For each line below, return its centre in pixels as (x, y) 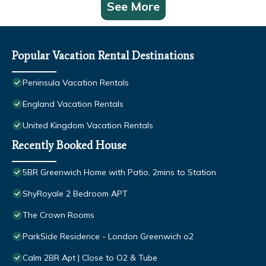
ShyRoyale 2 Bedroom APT (75, 194)
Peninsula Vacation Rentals (76, 83)
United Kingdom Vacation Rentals (88, 126)
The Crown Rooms (58, 215)
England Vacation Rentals (73, 104)
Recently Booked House (69, 145)
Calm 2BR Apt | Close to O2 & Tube (90, 258)
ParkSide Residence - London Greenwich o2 (108, 237)
